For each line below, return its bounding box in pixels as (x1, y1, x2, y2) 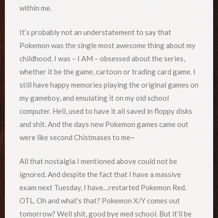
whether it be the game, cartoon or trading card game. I (19, 67, 196, 76)
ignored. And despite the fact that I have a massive (19, 170, 181, 179)
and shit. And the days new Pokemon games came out (19, 119, 188, 128)
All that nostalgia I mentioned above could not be (19, 157, 177, 166)
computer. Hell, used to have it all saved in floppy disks (19, 106, 192, 115)
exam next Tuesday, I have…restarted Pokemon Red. (19, 183, 186, 192)
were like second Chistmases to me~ (19, 132, 135, 142)
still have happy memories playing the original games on (19, 80, 199, 89)
